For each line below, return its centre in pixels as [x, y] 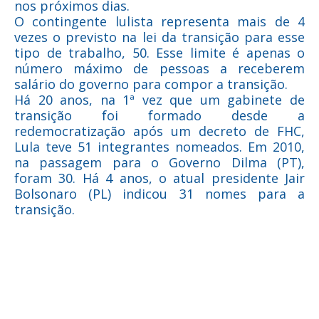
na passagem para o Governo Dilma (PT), [159, 163]
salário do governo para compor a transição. [151, 84]
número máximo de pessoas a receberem [159, 69]
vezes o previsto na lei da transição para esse [159, 37]
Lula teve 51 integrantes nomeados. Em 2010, [159, 147]
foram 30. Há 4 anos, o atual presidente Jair [159, 178]
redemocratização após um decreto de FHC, [159, 131]
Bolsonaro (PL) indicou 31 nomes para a [159, 194]
